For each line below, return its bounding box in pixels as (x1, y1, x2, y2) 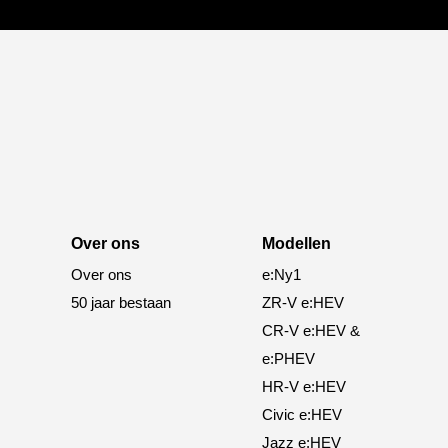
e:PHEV (261, 349, 315, 367)
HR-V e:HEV (261, 377, 346, 395)
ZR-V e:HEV (261, 293, 344, 311)
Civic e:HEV (261, 405, 342, 423)
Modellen (261, 234, 331, 252)
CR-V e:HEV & (261, 321, 360, 339)
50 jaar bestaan (71, 293, 172, 311)
